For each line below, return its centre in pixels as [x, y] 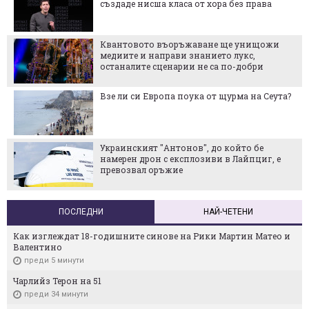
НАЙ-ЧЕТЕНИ [228, 211]
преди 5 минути [54, 260]
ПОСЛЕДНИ [81, 211]
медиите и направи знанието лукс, [178, 55]
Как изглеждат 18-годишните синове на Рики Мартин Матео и [152, 236]
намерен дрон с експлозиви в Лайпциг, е [190, 158]
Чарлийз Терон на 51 [57, 280]
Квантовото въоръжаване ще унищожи [190, 44]
